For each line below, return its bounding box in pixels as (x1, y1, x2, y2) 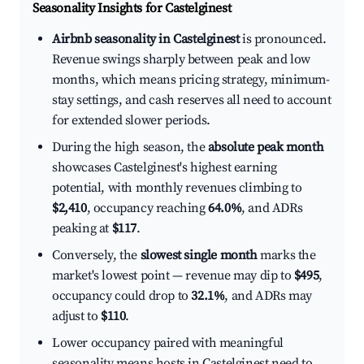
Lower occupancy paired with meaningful (52, 335, 284, 352)
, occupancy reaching (86, 200, 209, 217)
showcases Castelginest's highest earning (52, 159, 278, 176)
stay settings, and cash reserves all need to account (52, 92, 331, 109)
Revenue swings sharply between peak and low (52, 51, 310, 68)
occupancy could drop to (52, 288, 192, 305)
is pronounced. (239, 31, 327, 48)
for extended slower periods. (52, 112, 210, 129)
